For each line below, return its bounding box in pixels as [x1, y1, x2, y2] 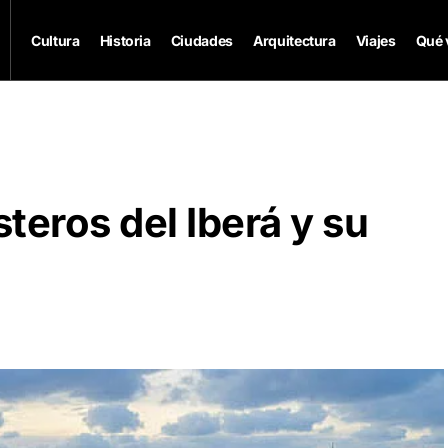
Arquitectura [252, 31, 336, 49]
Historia [99, 31, 151, 49]
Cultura [31, 31, 80, 49]
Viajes [355, 31, 396, 49]
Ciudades [170, 31, 233, 49]
